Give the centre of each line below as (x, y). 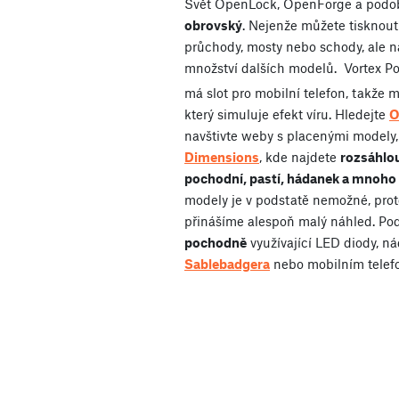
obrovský (213, 24)
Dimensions (222, 156)
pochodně (216, 242)
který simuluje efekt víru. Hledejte (287, 114)
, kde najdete (300, 156)
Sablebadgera (227, 263)
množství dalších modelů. (262, 67)
